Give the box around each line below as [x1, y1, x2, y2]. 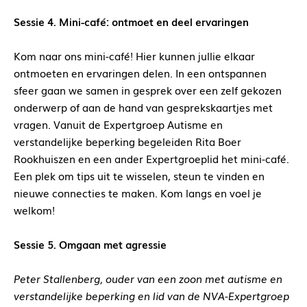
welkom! [14, 202, 55, 218]
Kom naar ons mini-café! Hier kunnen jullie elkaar [14, 48, 255, 64]
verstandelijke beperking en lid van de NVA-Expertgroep [14, 288, 289, 304]
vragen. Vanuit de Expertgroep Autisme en [14, 116, 223, 132]
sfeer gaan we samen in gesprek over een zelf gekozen [14, 82, 282, 98]
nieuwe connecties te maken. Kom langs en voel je [14, 185, 262, 201]
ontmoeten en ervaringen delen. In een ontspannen [14, 65, 267, 81]
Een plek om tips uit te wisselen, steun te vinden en [14, 168, 265, 184]
